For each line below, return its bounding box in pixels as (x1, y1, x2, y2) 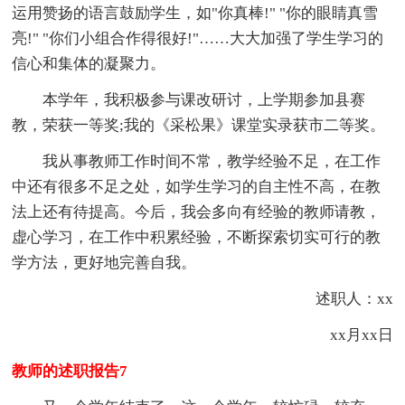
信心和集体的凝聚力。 (12, 54, 166, 72)
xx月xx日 (298, 325, 393, 344)
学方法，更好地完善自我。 (12, 253, 197, 271)
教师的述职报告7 (12, 362, 128, 380)
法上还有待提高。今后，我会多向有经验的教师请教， (12, 202, 381, 221)
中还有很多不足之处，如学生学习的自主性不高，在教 (12, 177, 381, 195)
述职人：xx (284, 289, 393, 307)
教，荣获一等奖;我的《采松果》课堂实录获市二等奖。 (12, 116, 386, 134)
